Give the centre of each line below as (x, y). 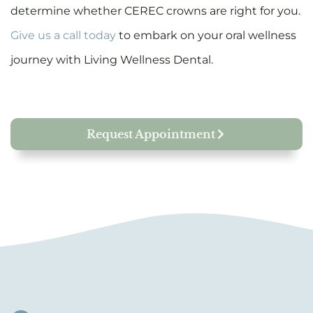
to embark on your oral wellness (206, 35)
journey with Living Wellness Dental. (113, 59)
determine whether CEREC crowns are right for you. (155, 10)
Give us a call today (63, 35)
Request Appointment (151, 134)
